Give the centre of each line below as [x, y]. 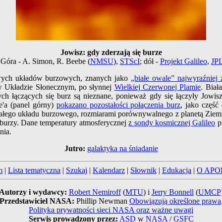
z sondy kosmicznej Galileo [172, 123]
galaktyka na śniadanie [122, 149]
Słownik [143, 170]
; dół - [150, 61]
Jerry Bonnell [172, 192]
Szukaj [77, 170]
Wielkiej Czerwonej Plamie [158, 87]
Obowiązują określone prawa [175, 201]
